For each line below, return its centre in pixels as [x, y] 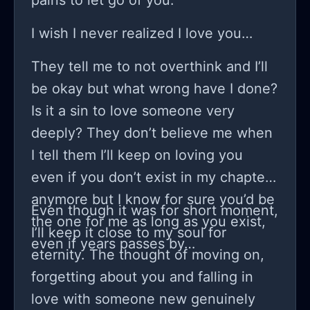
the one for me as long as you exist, [148, 222]
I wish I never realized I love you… [142, 34]
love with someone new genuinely [143, 299]
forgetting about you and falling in [142, 277]
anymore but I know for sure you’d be [153, 200]
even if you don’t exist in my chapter [151, 177]
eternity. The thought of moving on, [148, 255]
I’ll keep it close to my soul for [129, 233]
